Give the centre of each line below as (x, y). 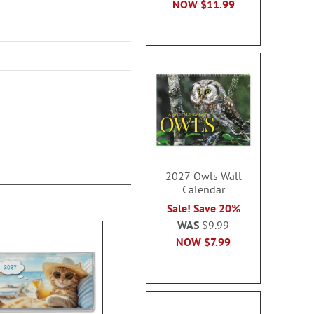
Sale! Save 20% (203, 208)
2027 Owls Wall (203, 176)
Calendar (203, 189)
